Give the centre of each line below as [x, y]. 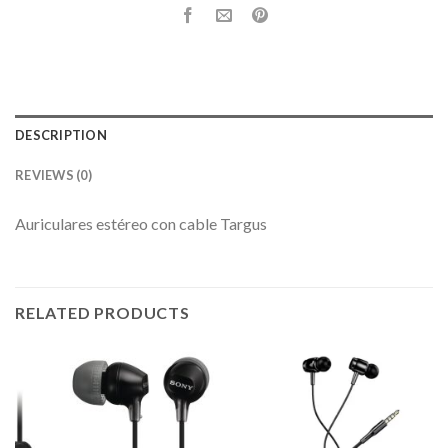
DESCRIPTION [61, 135]
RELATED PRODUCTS [102, 313]
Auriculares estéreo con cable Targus [141, 224]
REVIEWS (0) [53, 175]
